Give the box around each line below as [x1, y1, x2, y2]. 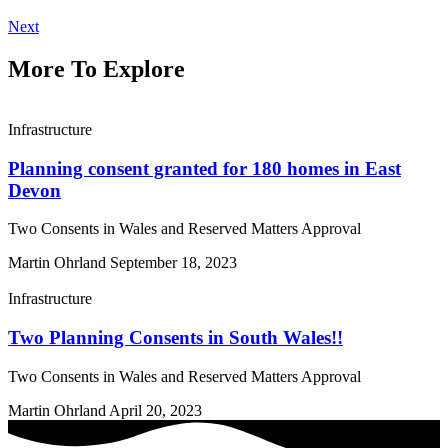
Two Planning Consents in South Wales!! [8, 326, 343, 348]
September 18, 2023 [110, 254, 237, 272]
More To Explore [8, 55, 185, 82]
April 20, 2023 [109, 401, 202, 419]
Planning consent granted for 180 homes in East [8, 157, 401, 179]
